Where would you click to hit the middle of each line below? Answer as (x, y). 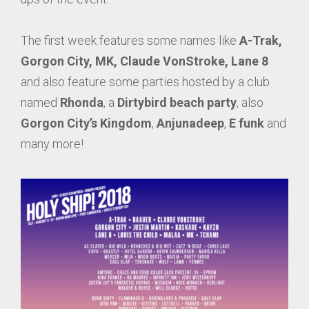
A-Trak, (261, 40)
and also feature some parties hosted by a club (145, 82)
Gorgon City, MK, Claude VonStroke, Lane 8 (144, 61)
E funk (247, 123)
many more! (52, 144)
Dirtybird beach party (177, 102)
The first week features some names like (130, 40)
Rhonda (82, 102)
